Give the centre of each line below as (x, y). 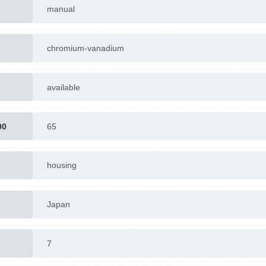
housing (61, 165)
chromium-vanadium (85, 48)
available (63, 87)
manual (61, 9)
